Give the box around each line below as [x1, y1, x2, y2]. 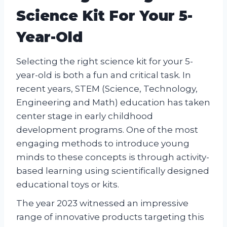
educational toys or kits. [16, 179, 119, 190]
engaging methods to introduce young [16, 138, 190, 149]
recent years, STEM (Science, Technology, [16, 84, 198, 94]
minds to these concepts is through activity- [16, 152, 209, 163]
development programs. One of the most [16, 125, 198, 135]
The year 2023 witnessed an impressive [16, 198, 188, 209]
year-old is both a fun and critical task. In [16, 70, 191, 81]
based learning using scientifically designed [16, 166, 209, 176]
